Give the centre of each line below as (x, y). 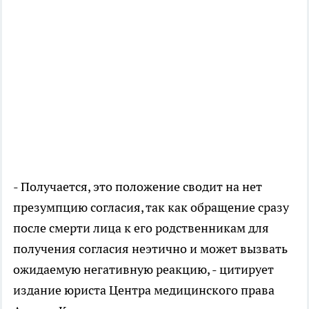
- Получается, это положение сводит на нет (138, 186)
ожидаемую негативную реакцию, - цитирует (143, 269)
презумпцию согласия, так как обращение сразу (151, 207)
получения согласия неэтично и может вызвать (150, 248)
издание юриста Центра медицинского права (144, 290)
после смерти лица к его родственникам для (141, 228)
